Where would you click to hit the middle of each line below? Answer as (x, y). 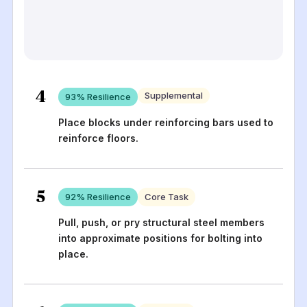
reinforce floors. (98, 138)
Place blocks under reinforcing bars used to (165, 122)
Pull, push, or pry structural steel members (161, 222)
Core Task (166, 196)
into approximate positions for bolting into (160, 238)
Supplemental (173, 95)
